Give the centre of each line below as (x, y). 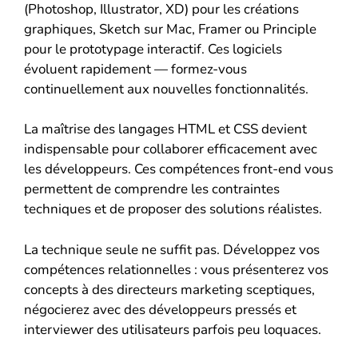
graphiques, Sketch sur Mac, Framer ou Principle (170, 29)
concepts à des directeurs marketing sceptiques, (169, 289)
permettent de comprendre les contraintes (152, 189)
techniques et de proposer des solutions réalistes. (173, 209)
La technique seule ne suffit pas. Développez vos (172, 249)
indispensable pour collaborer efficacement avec (171, 149)
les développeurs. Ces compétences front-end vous (179, 169)
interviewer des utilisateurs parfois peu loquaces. (173, 329)
